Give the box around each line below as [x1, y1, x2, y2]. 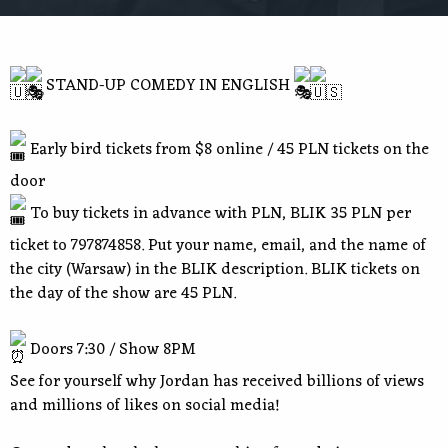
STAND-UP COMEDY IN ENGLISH [42, 71, 294, 100]
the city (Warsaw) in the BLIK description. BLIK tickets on [10, 256, 420, 284]
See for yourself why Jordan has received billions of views [10, 368, 424, 396]
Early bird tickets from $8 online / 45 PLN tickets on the [26, 135, 429, 164]
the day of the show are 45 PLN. [10, 280, 236, 308]
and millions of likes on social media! [10, 392, 280, 420]
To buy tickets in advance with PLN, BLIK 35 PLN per [26, 199, 411, 228]
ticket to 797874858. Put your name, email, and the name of [10, 232, 426, 260]
